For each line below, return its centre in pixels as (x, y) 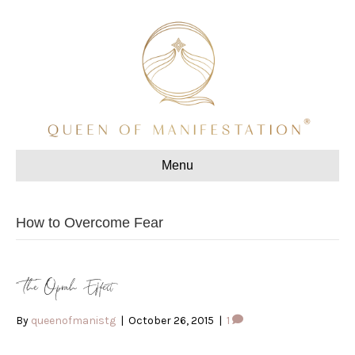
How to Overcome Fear (90, 222)
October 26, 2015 (171, 320)
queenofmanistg (73, 320)
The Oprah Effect (65, 288)
